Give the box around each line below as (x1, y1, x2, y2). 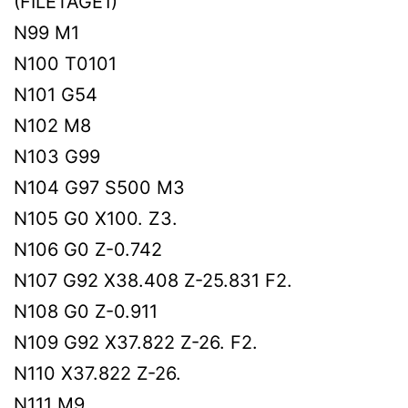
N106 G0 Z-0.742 (14, 238, 162, 260)
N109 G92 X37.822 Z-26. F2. (14, 331, 258, 353)
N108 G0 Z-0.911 (14, 300, 158, 322)
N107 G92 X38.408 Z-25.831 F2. (14, 269, 292, 291)
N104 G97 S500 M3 (14, 176, 185, 199)
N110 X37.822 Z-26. (14, 362, 181, 384)
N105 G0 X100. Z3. (14, 207, 178, 229)
